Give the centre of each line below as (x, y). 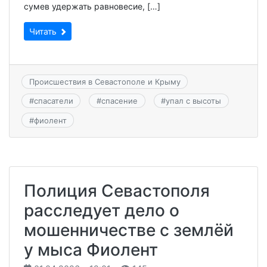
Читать (44, 31)
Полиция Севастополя (117, 190)
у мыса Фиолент (91, 249)
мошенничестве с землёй (129, 230)
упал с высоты (194, 101)
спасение (119, 101)
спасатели (53, 101)
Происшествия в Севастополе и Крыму (105, 81)
